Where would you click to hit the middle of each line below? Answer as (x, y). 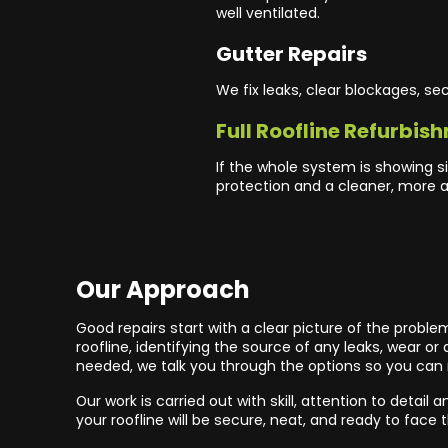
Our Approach (163, 289)
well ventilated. (268, 12)
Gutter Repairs (291, 53)
